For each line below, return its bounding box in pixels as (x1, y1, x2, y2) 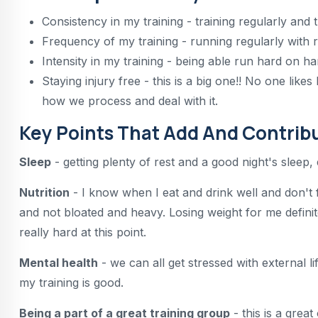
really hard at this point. (19, 225, 146, 240)
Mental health (19, 256, 98, 270)
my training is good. (19, 275, 124, 290)
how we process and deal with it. (42, 94, 218, 109)
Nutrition (19, 185, 70, 200)
